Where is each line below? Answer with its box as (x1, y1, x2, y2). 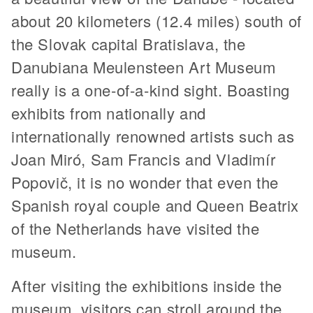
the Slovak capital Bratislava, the (11, 32, 246, 54)
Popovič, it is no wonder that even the (11, 170, 279, 193)
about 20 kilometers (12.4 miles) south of (11, 9, 302, 31)
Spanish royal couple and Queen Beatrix (11, 194, 299, 216)
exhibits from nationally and (11, 101, 206, 124)
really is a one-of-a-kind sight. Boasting (11, 78, 290, 101)
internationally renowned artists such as (11, 124, 295, 147)
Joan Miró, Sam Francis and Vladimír (11, 147, 276, 170)
